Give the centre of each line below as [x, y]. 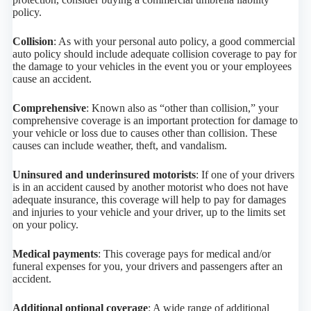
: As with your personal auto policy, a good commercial [174, 42]
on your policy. [45, 225]
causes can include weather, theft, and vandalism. [119, 146]
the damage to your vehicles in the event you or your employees [152, 67]
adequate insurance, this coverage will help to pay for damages [149, 200]
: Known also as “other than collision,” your [182, 108]
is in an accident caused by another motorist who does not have [150, 187]
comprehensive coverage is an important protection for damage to [155, 121]
